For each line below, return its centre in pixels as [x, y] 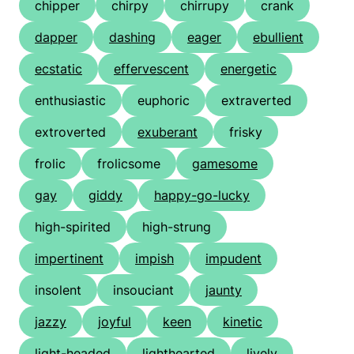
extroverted [70, 132]
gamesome [225, 164]
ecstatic [58, 69]
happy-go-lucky [202, 196]
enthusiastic [70, 101]
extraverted [256, 101]
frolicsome [129, 164]
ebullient [278, 38]
